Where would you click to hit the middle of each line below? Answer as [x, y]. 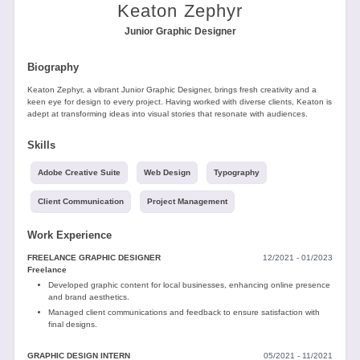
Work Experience [70, 235]
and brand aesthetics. [88, 297]
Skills [41, 145]
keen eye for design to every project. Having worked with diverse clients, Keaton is [180, 102]
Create [65, 128]
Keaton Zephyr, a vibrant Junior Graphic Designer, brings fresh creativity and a [172, 90]
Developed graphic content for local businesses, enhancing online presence [189, 285]
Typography [237, 172]
